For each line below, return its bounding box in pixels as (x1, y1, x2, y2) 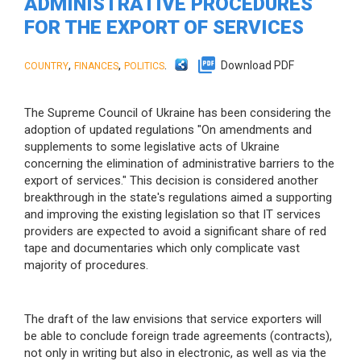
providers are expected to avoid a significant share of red (24, 223, 326, 239)
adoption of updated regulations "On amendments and (24, 122, 312, 137)
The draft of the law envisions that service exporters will (24, 311, 322, 326)
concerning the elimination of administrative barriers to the (24, 156, 334, 171)
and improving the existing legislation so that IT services (24, 206, 321, 222)
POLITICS (124, 60, 164, 72)
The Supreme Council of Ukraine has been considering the (24, 105, 331, 120)
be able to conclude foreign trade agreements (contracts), (24, 328, 332, 343)
